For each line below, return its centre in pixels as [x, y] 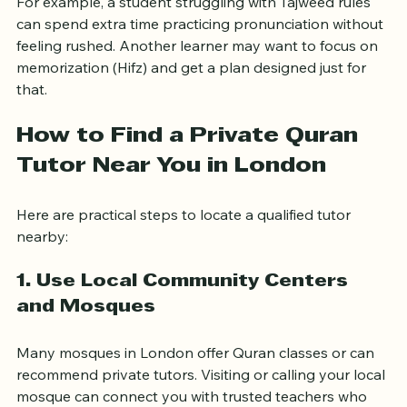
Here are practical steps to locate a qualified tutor [185, 249]
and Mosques [86, 342]
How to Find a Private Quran [190, 171]
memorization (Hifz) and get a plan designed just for [193, 102]
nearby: [42, 271]
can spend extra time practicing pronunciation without [202, 59]
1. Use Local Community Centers [185, 317]
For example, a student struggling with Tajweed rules [195, 37]
